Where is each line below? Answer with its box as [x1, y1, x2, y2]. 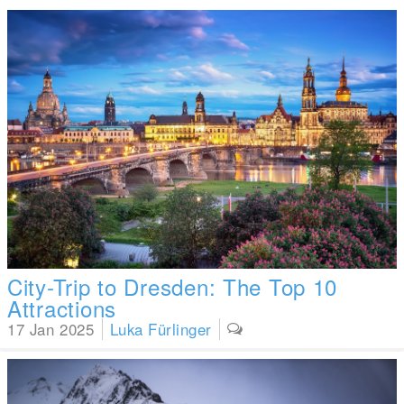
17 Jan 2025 [7, 318, 95, 341]
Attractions [7, 292, 116, 325]
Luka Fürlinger [109, 318, 212, 341]
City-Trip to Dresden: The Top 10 [7, 271, 338, 303]
